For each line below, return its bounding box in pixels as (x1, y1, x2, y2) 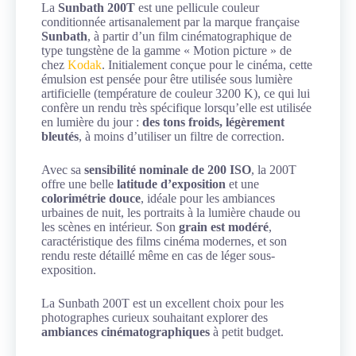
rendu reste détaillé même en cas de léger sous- (41, 249, 275, 263)
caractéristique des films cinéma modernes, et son (41, 234, 287, 249)
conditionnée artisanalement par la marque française (41, 15, 300, 29)
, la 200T (251, 163, 296, 177)
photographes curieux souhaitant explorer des (41, 311, 268, 325)
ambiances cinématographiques (41, 325, 210, 339)
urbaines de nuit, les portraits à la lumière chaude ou (41, 206, 300, 220)
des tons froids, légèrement (142, 115, 284, 130)
